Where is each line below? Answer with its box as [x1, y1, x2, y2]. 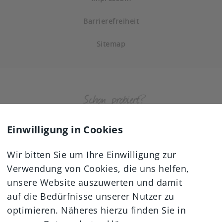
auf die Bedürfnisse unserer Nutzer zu [7, 190, 174, 202]
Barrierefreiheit [83, 16, 139, 26]
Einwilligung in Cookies [7, 123, 123, 136]
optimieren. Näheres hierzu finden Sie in [7, 204, 186, 216]
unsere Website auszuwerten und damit [7, 176, 182, 188]
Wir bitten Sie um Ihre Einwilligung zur [7, 149, 176, 161]
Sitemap [96, 39, 126, 49]
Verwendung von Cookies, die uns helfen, [7, 163, 189, 174]
